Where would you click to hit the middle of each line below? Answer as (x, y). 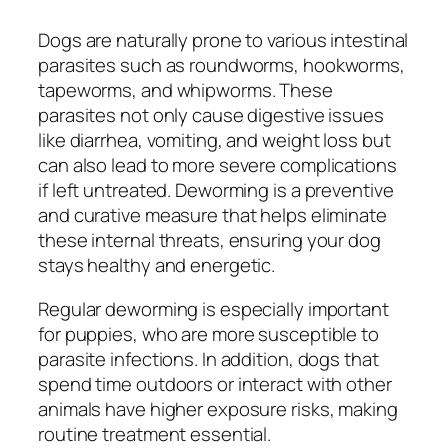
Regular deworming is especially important (213, 308)
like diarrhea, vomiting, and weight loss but (214, 140)
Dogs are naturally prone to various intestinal (223, 40)
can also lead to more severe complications (217, 165)
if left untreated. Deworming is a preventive (216, 190)
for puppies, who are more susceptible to (208, 333)
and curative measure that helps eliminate (212, 215)
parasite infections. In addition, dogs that (208, 358)
